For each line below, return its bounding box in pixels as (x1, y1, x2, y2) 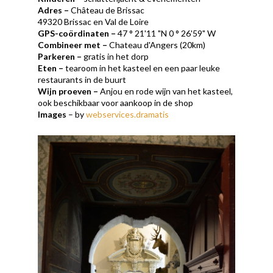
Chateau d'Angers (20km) (107, 39, 206, 50)
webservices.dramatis (86, 108, 169, 119)
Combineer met (38, 39, 101, 50)
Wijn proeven (38, 85, 92, 96)
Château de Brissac (71, 4, 145, 15)
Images (38, 108, 67, 119)
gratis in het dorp (82, 51, 149, 62)
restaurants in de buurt (38, 74, 127, 85)
